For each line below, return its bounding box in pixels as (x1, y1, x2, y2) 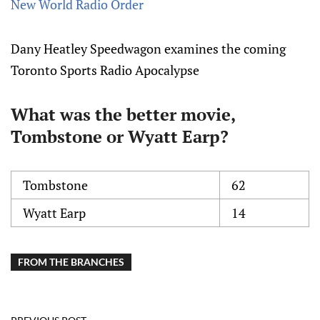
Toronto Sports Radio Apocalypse (11, 61, 199, 79)
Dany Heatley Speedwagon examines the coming (11, 40, 286, 57)
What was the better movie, (11, 103, 235, 126)
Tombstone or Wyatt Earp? (11, 125, 229, 148)
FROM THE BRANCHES (18, 256, 124, 268)
